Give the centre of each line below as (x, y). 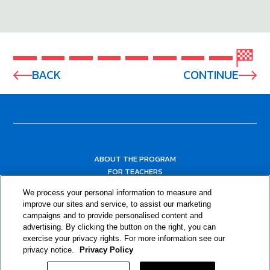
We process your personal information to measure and (118, 193)
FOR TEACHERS (135, 171)
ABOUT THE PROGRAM (135, 159)
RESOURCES (135, 196)
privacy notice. (50, 250)
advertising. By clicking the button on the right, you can (120, 227)
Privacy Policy (107, 250)
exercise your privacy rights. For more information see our (124, 238)
